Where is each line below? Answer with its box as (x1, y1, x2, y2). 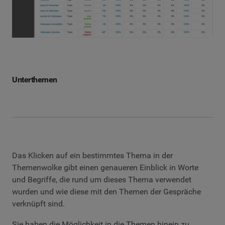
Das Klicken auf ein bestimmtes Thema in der (12, 150, 173, 160)
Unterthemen (12, 74, 57, 84)
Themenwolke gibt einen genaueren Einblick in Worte (12, 162, 198, 172)
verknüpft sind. (12, 198, 65, 208)
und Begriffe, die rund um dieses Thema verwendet (12, 174, 191, 184)
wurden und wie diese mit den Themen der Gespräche (12, 186, 201, 196)
